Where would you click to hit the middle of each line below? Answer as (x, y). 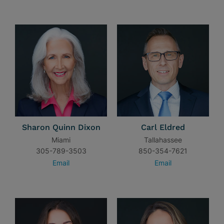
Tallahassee (163, 140)
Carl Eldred (163, 127)
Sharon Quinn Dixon (61, 127)
